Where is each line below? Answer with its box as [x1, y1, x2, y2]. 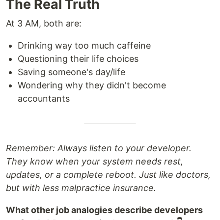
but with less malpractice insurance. [6, 183, 156, 193]
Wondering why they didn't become [18, 80, 166, 91]
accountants [18, 93, 70, 104]
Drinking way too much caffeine [18, 40, 151, 51]
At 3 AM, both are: [6, 18, 82, 29]
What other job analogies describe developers [6, 205, 203, 216]
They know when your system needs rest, [6, 156, 183, 167]
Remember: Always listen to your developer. [6, 143, 192, 154]
